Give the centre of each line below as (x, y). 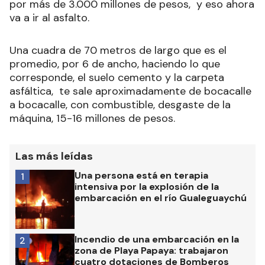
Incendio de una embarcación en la (157, 239)
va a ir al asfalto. (51, 17)
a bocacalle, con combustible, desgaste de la (120, 104)
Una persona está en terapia (141, 175)
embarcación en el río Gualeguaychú (161, 198)
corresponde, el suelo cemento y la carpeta (117, 77)
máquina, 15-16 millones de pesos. (94, 118)
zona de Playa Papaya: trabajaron (151, 250)
